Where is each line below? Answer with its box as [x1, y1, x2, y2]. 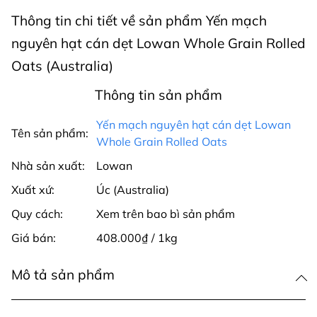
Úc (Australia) [96, 183, 169, 197]
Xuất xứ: [11, 183, 54, 197]
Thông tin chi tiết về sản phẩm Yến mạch [11, 12, 267, 29]
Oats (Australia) [11, 57, 113, 74]
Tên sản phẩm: [11, 126, 88, 140]
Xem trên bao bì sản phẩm [96, 207, 235, 221]
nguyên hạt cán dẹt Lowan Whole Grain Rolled [11, 35, 306, 52]
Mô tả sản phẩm [11, 266, 115, 283]
